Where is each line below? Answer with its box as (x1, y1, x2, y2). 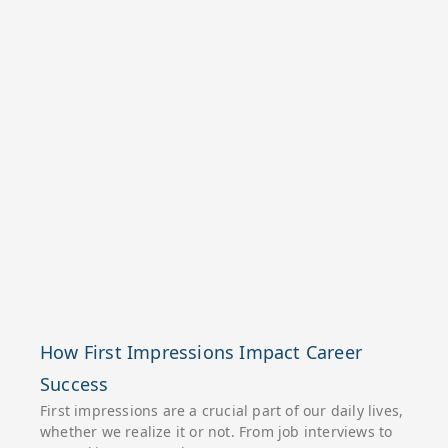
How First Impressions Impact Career (40, 340, 363, 364)
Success (40, 372, 109, 396)
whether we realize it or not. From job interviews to (40, 422, 393, 441)
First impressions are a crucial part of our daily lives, (40, 401, 404, 420)
